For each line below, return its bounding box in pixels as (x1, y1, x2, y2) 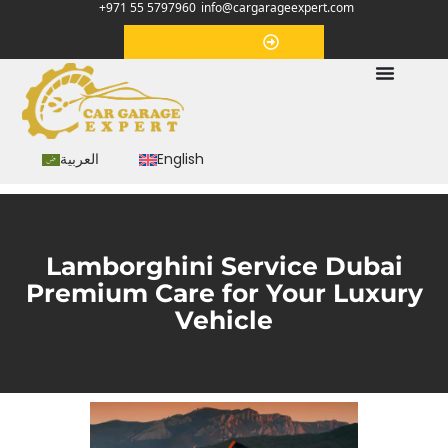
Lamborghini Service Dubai (45, 250, 403, 281)
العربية (60, 149, 100, 170)
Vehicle (175, 304, 273, 335)
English (157, 149, 205, 170)
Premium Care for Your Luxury (25, 277, 423, 308)
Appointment (169, 32, 263, 52)
